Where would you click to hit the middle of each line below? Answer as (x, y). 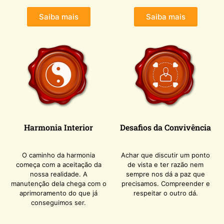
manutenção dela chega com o (58, 184)
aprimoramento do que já (58, 193)
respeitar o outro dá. (165, 193)
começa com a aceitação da (58, 165)
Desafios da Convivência (165, 127)
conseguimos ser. (58, 203)
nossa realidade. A (58, 174)
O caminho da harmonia (58, 155)
